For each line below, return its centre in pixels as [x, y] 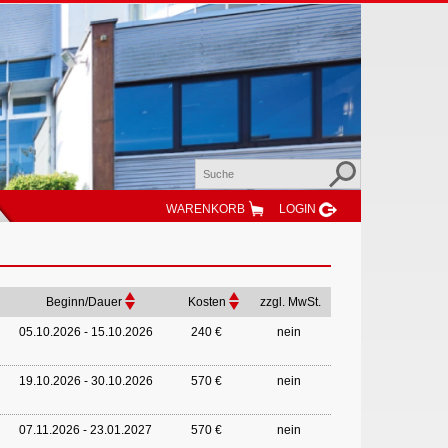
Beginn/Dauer [84, 302]
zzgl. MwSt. [290, 302]
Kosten [206, 302]
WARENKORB [205, 209]
